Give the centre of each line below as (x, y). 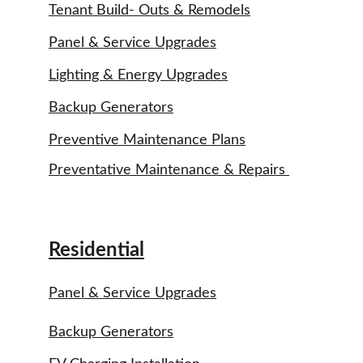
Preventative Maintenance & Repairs (169, 170)
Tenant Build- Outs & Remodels (149, 11)
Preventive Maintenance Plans (147, 140)
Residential (96, 250)
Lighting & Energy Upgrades (138, 75)
